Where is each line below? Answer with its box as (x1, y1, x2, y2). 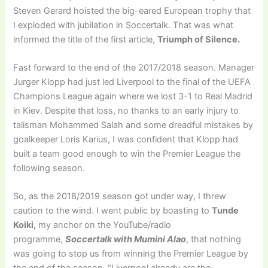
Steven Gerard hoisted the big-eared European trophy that (13, 5, 251, 16)
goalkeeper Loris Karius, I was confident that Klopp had (13, 134, 239, 145)
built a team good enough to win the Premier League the (13, 148, 241, 160)
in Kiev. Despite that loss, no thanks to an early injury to (13, 105, 239, 117)
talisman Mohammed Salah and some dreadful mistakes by (13, 120, 254, 131)
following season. (13, 163, 86, 174)
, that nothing (186, 234, 242, 245)
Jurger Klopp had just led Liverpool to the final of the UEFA (13, 77, 251, 88)
